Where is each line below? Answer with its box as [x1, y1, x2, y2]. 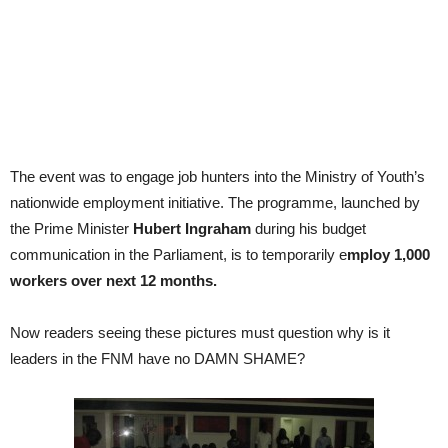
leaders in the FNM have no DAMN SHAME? [10, 350, 305, 367]
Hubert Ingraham [133, 220, 255, 237]
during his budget [255, 220, 366, 237]
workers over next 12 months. [10, 272, 217, 289]
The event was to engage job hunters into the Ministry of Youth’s [10, 168, 425, 185]
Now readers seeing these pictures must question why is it [10, 324, 390, 341]
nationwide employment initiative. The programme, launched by [10, 194, 420, 211]
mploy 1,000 [347, 246, 430, 263]
